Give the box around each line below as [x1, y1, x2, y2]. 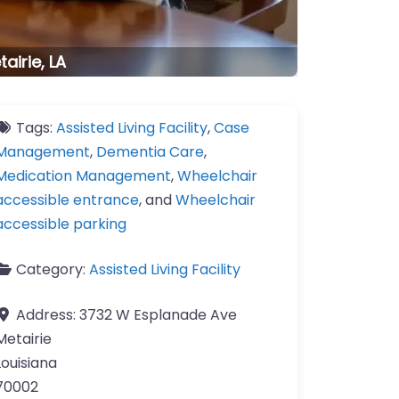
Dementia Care [96, 142, 204, 163]
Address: [16, 305, 79, 326]
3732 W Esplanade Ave [79, 305, 237, 326]
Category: [16, 259, 89, 281]
